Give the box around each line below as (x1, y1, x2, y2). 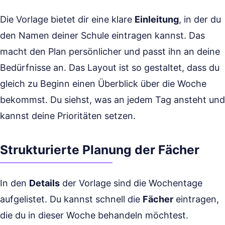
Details (29, 178, 60, 188)
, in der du (179, 14, 221, 25)
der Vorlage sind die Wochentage (60, 178, 202, 188)
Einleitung (135, 14, 179, 25)
